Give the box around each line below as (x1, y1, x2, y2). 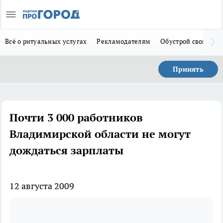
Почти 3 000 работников (9, 111, 143, 124)
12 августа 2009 (9, 180, 74, 192)
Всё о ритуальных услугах (5, 37, 87, 46)
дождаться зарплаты (9, 143, 123, 157)
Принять (173, 65, 204, 74)
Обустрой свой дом (160, 37, 221, 46)
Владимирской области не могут (9, 127, 191, 141)
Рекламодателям (97, 37, 151, 46)
